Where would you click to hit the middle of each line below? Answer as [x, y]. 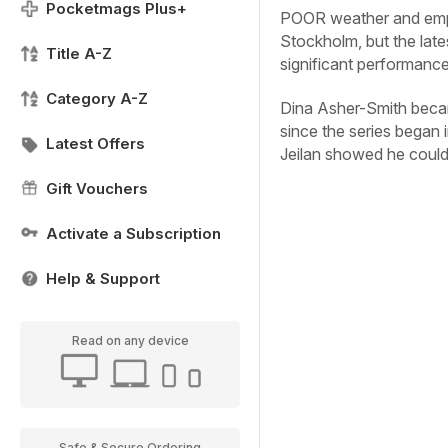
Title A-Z [79, 53]
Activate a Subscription [133, 233]
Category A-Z [97, 98]
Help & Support [103, 278]
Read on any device [130, 340]
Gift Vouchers [97, 188]
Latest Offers [95, 143]
